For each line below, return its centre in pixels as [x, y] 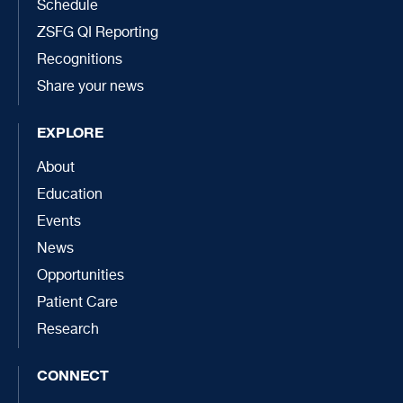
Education [70, 195]
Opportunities [81, 276]
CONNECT [73, 375]
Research [68, 330]
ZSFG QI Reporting [98, 33]
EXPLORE [70, 132]
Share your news [90, 87]
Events [59, 222]
